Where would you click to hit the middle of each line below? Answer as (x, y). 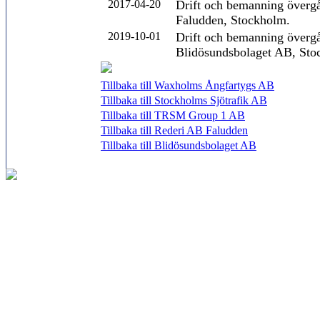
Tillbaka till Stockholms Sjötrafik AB (184, 100)
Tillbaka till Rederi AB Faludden (174, 130)
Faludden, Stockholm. (233, 20)
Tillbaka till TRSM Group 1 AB (173, 115)
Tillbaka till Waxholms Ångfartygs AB (187, 85)
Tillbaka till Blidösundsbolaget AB (179, 145)
